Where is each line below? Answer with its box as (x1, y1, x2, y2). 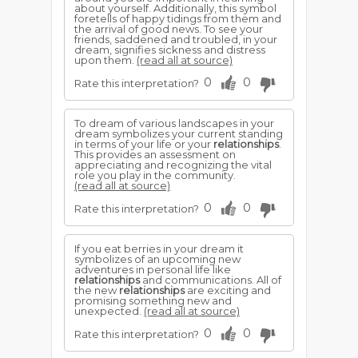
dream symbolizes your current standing (74, 127, 283, 140)
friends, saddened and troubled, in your (74, 33, 277, 46)
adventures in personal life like (74, 263, 231, 276)
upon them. (74, 54, 137, 66)
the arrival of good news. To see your (74, 22, 263, 35)
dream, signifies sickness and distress (74, 43, 265, 56)
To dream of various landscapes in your (74, 117, 274, 129)
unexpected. (74, 304, 144, 317)
